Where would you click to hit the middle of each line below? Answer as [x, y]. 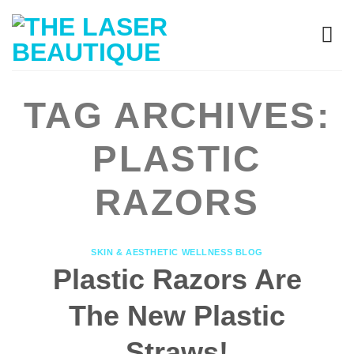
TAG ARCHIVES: [177, 115]
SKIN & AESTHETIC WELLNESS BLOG [177, 252]
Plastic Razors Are [177, 279]
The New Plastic [177, 315]
